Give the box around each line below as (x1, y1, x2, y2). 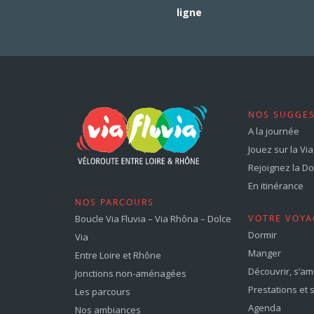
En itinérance (248, 179, 304, 192)
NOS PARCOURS (75, 198, 154, 208)
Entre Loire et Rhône (75, 248, 161, 261)
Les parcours (75, 285, 130, 298)
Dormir (248, 228, 278, 241)
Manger (248, 246, 282, 259)
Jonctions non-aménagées (75, 266, 186, 280)
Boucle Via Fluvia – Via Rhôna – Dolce (75, 212, 231, 225)
